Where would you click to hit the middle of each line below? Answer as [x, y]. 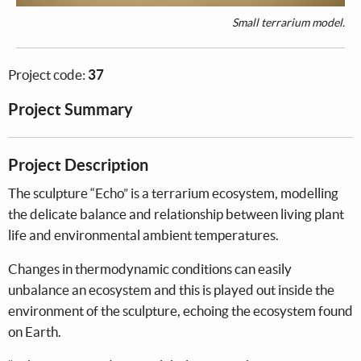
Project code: [48, 75]
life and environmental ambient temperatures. [143, 235]
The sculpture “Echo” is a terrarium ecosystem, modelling [173, 193]
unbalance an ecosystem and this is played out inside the [171, 290]
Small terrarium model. [288, 23]
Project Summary [71, 110]
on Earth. [35, 332]
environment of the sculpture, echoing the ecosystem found [180, 311]
